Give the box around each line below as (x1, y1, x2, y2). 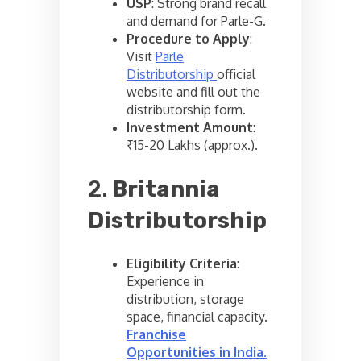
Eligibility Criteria (127, 255, 237, 272)
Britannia (112, 175, 220, 202)
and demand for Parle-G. (127, 12, 266, 29)
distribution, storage (127, 291, 244, 307)
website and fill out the (127, 83, 260, 100)
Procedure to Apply (127, 30, 250, 47)
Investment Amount (127, 118, 253, 135)
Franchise (127, 326, 186, 342)
